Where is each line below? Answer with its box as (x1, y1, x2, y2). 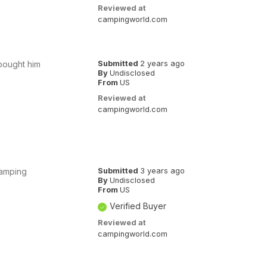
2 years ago (139, 58, 185, 68)
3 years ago (139, 166, 185, 175)
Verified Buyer (109, 200, 166, 211)
